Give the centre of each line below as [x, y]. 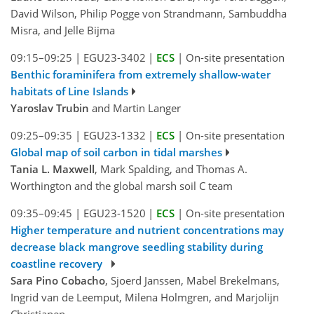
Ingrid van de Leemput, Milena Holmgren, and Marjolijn [145, 298]
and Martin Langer [135, 108]
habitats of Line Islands [69, 91]
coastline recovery [59, 264]
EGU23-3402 [114, 58]
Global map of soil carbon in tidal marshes [116, 152]
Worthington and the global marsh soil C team [122, 186]
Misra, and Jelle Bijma [63, 30]
